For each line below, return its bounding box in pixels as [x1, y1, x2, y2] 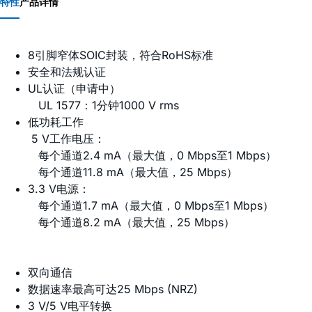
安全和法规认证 [28, 65, 106, 79]
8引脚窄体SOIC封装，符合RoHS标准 [28, 48, 213, 63]
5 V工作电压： [28, 132, 105, 146]
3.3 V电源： [28, 182, 90, 196]
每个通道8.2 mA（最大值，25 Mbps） [28, 215, 235, 230]
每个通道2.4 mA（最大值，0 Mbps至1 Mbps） [28, 148, 276, 163]
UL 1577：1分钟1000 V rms [28, 98, 179, 113]
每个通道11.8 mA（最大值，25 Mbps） [28, 165, 237, 180]
